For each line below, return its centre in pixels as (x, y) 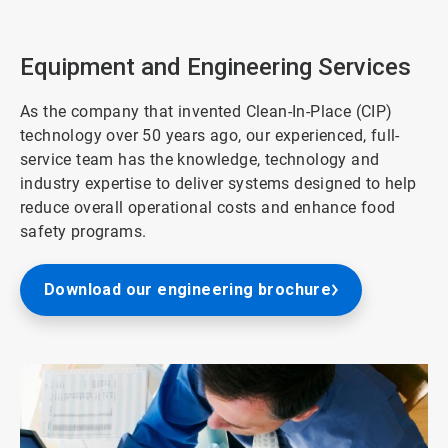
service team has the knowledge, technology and (200, 159)
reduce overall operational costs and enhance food (208, 207)
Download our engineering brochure (188, 289)
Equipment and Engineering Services (215, 66)
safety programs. (83, 231)
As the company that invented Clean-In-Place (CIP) (206, 111)
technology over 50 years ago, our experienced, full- (210, 135)
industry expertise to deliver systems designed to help (218, 183)
